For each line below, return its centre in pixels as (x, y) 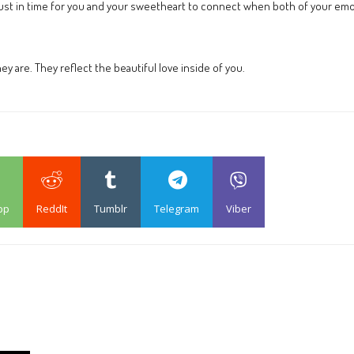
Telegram (177, 209)
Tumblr (111, 209)
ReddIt (52, 209)
